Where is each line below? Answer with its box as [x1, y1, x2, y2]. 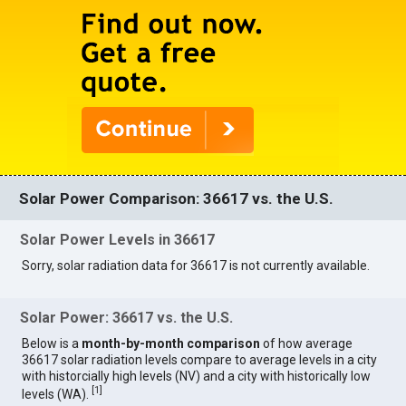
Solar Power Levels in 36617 [20, 231, 216, 249]
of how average [260, 335, 353, 351]
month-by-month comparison [82, 335, 261, 351]
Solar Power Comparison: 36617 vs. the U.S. [19, 188, 334, 208]
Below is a [22, 335, 82, 351]
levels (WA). [22, 386, 92, 401]
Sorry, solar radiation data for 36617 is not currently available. [22, 258, 371, 274]
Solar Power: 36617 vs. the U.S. [20, 308, 234, 326]
